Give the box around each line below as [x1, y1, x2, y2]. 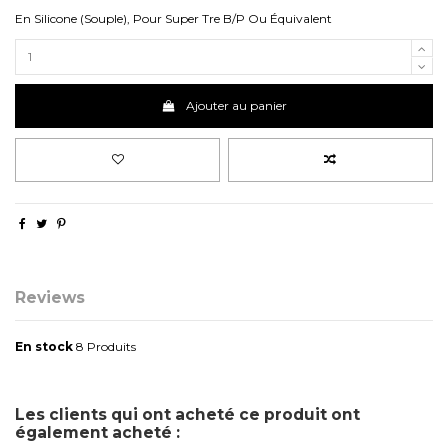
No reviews [15, 357, 77, 373]
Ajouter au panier [185, 98, 287, 114]
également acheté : [15, 422, 180, 442]
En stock [15, 339, 73, 355]
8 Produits [76, 339, 136, 355]
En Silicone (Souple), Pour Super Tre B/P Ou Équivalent [15, 10, 332, 26]
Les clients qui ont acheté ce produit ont [15, 404, 360, 424]
